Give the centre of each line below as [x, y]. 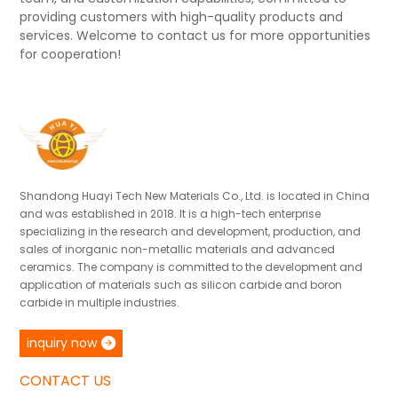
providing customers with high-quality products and [182, 17]
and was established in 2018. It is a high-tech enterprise [171, 213]
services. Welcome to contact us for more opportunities [195, 36]
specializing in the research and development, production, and [191, 231]
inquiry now [62, 342]
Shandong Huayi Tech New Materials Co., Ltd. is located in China [195, 195]
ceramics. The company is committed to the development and [191, 267]
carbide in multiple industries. [100, 302]
